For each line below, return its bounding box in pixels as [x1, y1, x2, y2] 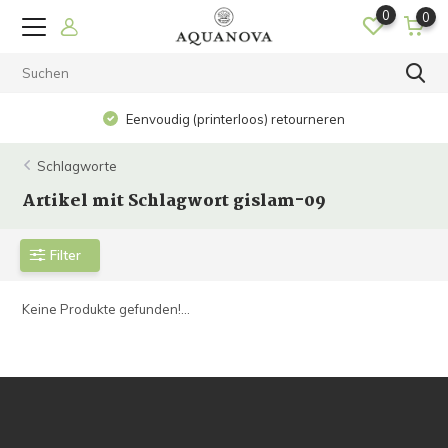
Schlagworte [37, 158, 118, 174]
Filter [50, 246, 82, 263]
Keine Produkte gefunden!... [22, 301, 191, 317]
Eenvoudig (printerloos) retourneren [123, 111, 346, 127]
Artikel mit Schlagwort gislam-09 [22, 188, 327, 215]
